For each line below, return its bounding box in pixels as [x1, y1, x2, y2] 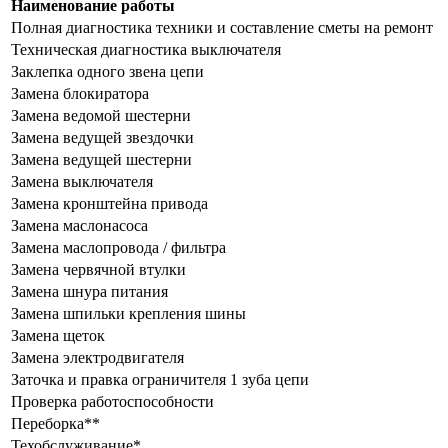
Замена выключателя [11, 173, 153, 190]
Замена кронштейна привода [11, 195, 208, 212]
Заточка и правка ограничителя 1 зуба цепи [11, 371, 309, 388]
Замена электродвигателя [11, 349, 184, 366]
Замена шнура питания [11, 283, 168, 300]
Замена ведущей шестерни [11, 151, 192, 168]
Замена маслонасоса [11, 217, 148, 234]
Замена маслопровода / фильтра [11, 239, 226, 256]
